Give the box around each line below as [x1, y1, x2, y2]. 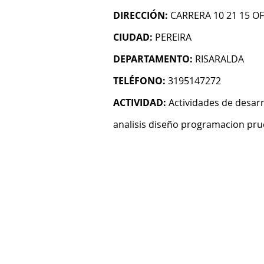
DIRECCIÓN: [113, 9, 168, 22]
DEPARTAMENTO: [113, 52, 193, 65]
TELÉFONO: [113, 74, 166, 87]
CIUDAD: [113, 31, 153, 44]
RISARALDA [195, 52, 244, 65]
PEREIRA [155, 31, 192, 44]
